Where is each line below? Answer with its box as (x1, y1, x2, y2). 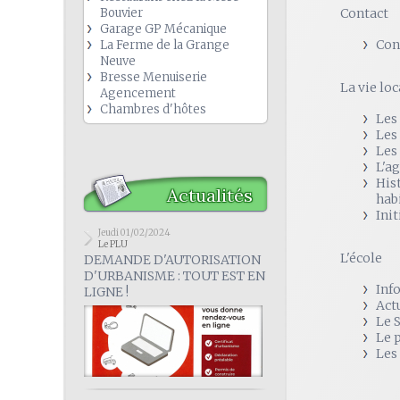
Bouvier (100, 5, 143, 21)
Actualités (167, 184, 253, 206)
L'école (340, 250, 382, 266)
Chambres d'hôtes (100, 102, 206, 117)
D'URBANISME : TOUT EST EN (84, 268, 265, 284)
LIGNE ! (84, 284, 129, 300)
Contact (340, 5, 388, 21)
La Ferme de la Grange (100, 37, 229, 53)
